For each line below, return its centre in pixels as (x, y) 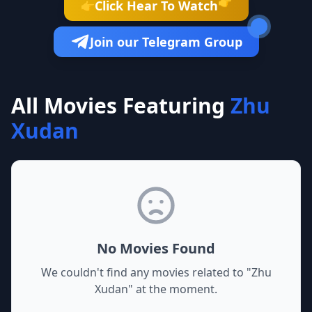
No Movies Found (156, 248)
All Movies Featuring (118, 106)
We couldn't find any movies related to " (146, 272)
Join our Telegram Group (166, 42)
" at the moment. (173, 289)
